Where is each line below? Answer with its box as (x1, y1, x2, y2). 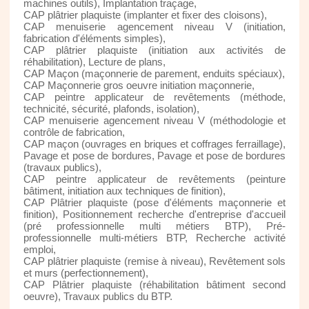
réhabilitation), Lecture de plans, (23, 55, 166, 68)
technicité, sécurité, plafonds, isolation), (23, 102, 199, 114)
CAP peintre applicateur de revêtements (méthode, (23, 90, 286, 103)
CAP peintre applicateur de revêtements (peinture (23, 172, 286, 185)
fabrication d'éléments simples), (23, 32, 166, 44)
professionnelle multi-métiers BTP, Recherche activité (23, 231, 286, 243)
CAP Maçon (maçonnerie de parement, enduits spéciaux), (23, 67, 285, 79)
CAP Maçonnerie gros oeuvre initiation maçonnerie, (23, 79, 255, 91)
